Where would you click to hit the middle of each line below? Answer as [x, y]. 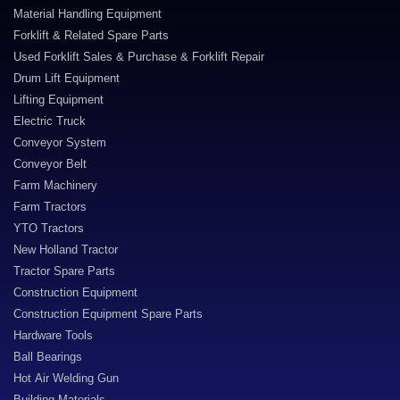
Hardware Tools [53, 335]
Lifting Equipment [58, 100]
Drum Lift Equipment [67, 78]
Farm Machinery [55, 185]
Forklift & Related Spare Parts [91, 35]
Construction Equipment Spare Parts [108, 314]
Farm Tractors [50, 207]
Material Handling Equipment [87, 14]
